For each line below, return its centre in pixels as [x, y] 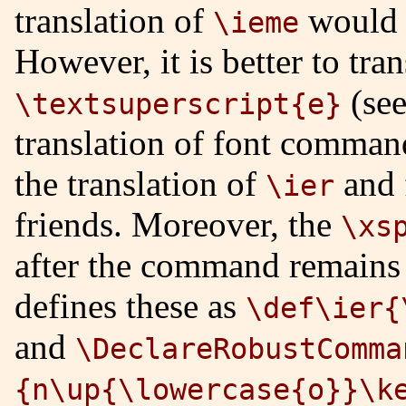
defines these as [130, 306]
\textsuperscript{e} [178, 105]
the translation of [140, 184]
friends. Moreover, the [178, 225]
